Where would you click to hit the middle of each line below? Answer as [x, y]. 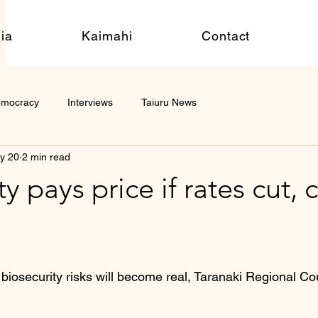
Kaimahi [107, 36]
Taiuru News [169, 102]
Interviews [90, 102]
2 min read [46, 157]
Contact [226, 36]
